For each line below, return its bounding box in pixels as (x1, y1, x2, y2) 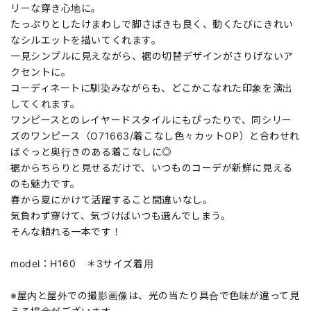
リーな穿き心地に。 (10, 2, 102, 15)
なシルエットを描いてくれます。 (10, 34, 162, 47)
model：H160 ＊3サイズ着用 (10, 258, 154, 270)
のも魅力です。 (10, 178, 81, 190)
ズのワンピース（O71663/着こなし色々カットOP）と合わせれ (10, 130, 300, 142)
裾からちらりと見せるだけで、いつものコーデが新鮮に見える (10, 162, 293, 174)
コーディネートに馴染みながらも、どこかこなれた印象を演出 (10, 82, 293, 94)
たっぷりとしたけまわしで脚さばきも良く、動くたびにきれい (10, 18, 294, 31)
